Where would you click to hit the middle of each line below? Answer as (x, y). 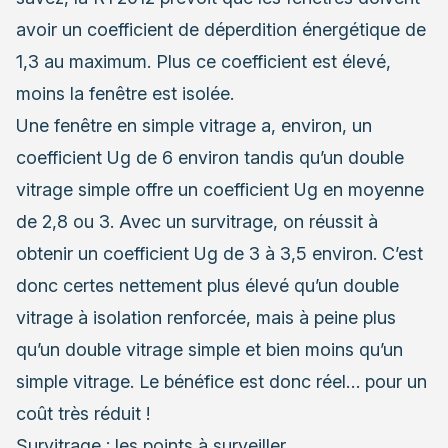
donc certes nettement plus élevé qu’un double (207, 285)
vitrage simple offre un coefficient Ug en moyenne (220, 189)
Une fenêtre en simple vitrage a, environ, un (194, 125)
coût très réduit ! (83, 413)
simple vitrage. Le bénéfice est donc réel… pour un (221, 381)
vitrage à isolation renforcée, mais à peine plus (206, 317)
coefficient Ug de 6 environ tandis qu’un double (210, 157)
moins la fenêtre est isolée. (125, 93)
